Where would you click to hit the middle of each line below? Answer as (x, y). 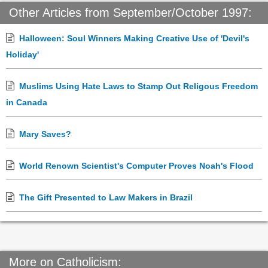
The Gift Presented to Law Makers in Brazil (106, 198)
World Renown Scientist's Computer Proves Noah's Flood (136, 166)
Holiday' (22, 55)
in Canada (27, 103)
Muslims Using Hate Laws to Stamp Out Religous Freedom (138, 86)
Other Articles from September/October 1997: (130, 13)
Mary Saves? (45, 134)
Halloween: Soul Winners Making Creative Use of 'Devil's (134, 39)
